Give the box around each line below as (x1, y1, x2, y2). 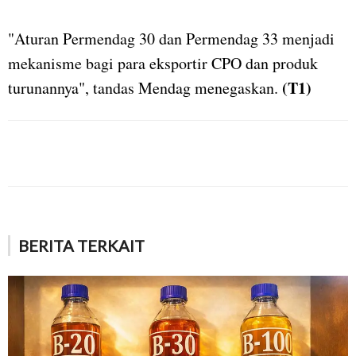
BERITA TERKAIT (18, 236, 145, 256)
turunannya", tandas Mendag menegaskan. (8, 77, 282, 99)
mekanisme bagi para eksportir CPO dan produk (8, 52, 318, 75)
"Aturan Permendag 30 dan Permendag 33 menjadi (8, 28, 335, 50)
